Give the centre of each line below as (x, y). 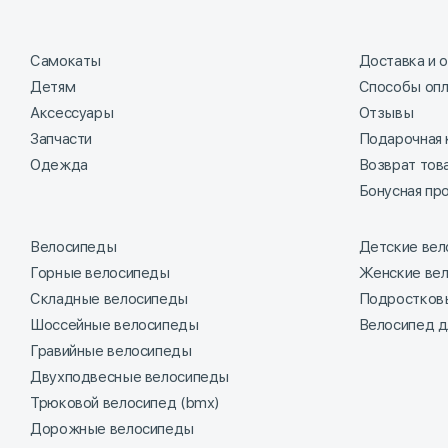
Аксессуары (72, 113)
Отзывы (386, 113)
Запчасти (61, 139)
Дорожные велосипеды (112, 429)
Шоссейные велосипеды (114, 325)
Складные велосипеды (109, 299)
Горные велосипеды (100, 273)
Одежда (59, 165)
